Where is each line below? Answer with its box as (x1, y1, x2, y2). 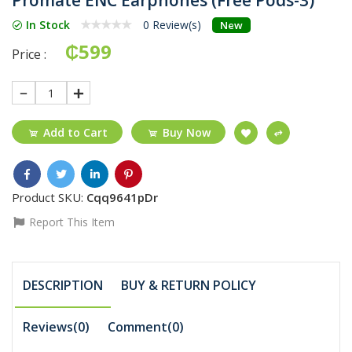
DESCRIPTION (23, 276, 104, 294)
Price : (12, 45, 46, 63)
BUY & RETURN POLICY (121, 276, 257, 294)
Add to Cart (43, 124, 108, 140)
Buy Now (163, 124, 211, 140)
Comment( (108, 317, 173, 335)
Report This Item (26, 214, 115, 229)
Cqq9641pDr (86, 189, 158, 205)
